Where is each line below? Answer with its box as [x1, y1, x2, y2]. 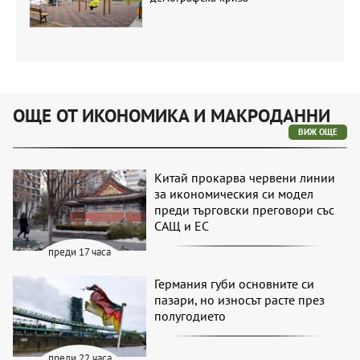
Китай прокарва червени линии [154, 170, 336, 186]
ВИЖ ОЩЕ [298, 126, 337, 138]
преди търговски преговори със [154, 202, 335, 219]
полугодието [154, 307, 227, 324]
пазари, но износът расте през [154, 291, 325, 308]
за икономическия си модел [154, 186, 314, 202]
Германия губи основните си [154, 275, 315, 292]
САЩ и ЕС [154, 218, 210, 235]
